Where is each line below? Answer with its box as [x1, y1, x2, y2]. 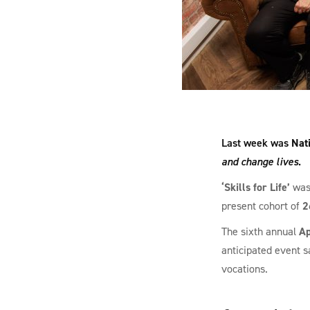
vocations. [221, 262, 268, 276]
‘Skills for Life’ [221, 180, 290, 194]
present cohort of [221, 199, 302, 213]
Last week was [221, 136, 291, 150]
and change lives [221, 154, 298, 169]
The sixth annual [221, 224, 299, 239]
